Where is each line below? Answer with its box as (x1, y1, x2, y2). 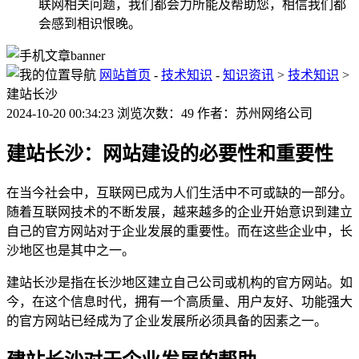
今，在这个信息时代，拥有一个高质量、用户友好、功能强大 (6, 294, 353, 309)
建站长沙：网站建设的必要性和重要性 (6, 143, 333, 164)
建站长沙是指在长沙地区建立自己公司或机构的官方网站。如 (6, 275, 353, 289)
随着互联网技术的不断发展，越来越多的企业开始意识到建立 (6, 204, 353, 219)
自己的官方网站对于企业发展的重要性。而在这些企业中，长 (6, 224, 353, 238)
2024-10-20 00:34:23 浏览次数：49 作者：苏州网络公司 (6, 106, 313, 120)
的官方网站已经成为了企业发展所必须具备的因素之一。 (6, 313, 327, 328)
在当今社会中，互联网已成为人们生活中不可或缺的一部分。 (6, 185, 353, 200)
